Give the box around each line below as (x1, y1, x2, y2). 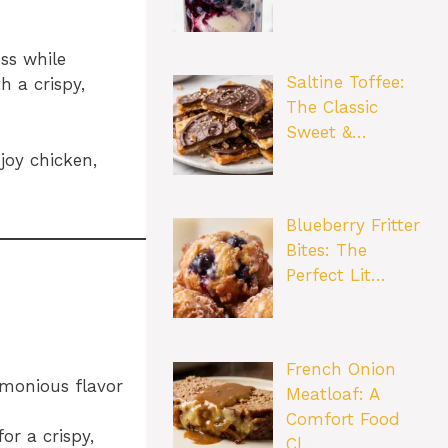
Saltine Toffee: (285, 71, 405, 92)
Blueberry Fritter (285, 215, 420, 236)
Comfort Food (285, 408, 400, 429)
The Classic (285, 96, 378, 117)
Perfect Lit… (285, 265, 386, 286)
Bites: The (285, 240, 367, 261)
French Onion (285, 358, 396, 379)
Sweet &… (285, 121, 367, 142)
